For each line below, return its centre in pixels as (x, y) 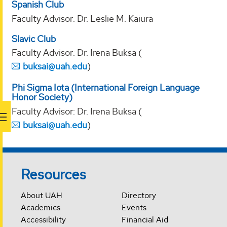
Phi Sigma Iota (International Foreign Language (106, 88)
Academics (41, 207)
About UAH (42, 195)
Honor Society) (42, 97)
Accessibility (44, 219)
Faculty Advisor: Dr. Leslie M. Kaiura (82, 18)
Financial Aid (145, 219)
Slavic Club (34, 39)
